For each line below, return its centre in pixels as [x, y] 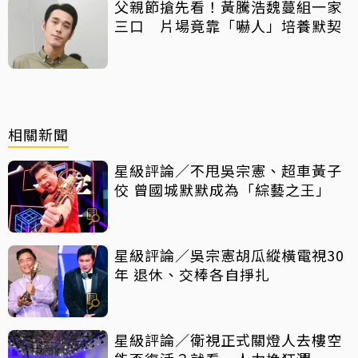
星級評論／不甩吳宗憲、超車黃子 [228, 170]
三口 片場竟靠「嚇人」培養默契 [228, 25]
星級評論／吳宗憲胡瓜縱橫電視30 [229, 255]
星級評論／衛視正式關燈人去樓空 [228, 339]
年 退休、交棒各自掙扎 [192, 274]
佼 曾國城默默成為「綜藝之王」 [223, 189]
